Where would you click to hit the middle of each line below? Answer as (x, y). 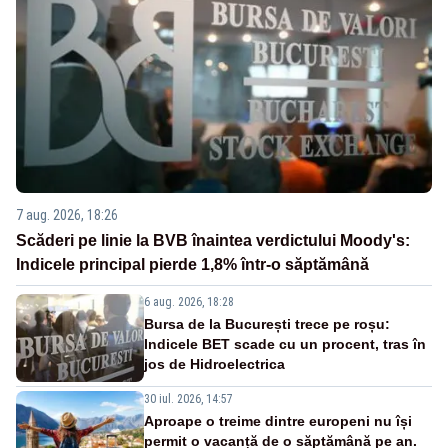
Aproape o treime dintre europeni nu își (278, 420)
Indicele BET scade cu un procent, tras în (285, 343)
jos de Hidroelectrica (214, 363)
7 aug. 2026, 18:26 (67, 214)
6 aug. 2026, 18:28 (189, 301)
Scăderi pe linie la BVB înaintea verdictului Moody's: (213, 240)
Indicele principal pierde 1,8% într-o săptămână (192, 264)
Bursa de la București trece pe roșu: (267, 323)
